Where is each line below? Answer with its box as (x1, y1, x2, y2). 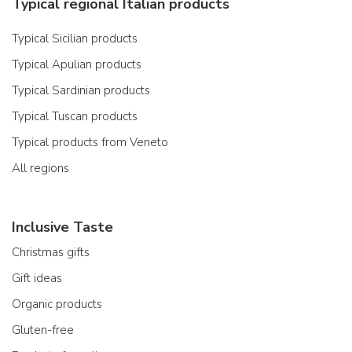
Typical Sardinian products (12, 82, 150, 98)
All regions (12, 159, 69, 176)
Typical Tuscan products (12, 108, 137, 124)
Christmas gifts (12, 244, 90, 260)
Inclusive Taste (12, 217, 113, 236)
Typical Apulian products (12, 56, 141, 72)
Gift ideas (12, 269, 62, 286)
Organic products (12, 295, 102, 312)
